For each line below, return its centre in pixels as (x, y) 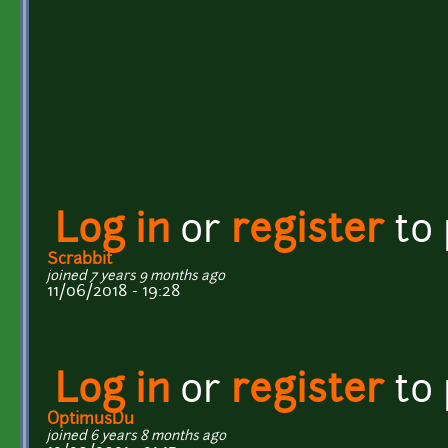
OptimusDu (90, 419)
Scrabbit (79, 259)
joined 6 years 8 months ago (136, 436)
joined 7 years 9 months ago (136, 276)
